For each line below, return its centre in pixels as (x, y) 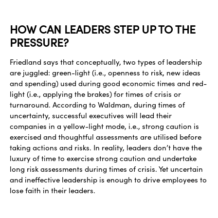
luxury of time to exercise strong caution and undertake (103, 158)
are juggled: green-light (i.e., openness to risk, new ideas (105, 72)
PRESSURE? (39, 42)
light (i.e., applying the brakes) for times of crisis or (95, 94)
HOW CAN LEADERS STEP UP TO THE (103, 29)
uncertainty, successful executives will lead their (91, 115)
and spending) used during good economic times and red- (108, 83)
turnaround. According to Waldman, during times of (97, 104)
